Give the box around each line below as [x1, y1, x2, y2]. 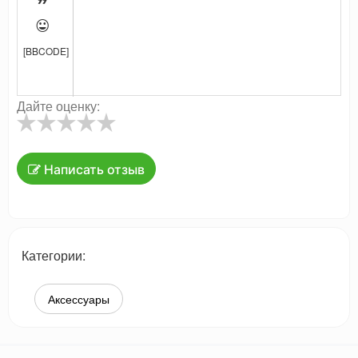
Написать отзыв [41, 161, 145, 178]
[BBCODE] [22, 44, 69, 58]
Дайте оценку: [17, 97, 103, 116]
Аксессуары [48, 291, 109, 308]
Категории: [22, 246, 86, 265]
